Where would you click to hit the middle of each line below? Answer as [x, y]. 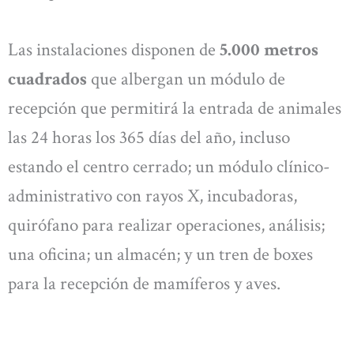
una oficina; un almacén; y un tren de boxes [160, 254]
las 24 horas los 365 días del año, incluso [149, 137]
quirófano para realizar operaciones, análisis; [166, 225]
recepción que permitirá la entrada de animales [175, 108]
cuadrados [49, 79]
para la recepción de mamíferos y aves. [144, 283]
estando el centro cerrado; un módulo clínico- [169, 166]
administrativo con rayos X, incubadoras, [153, 196]
